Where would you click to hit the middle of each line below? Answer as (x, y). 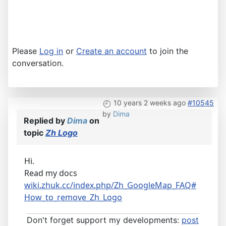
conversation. (38, 63)
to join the (167, 51)
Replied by (45, 121)
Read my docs (51, 173)
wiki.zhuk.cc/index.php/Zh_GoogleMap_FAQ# (110, 185)
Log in (51, 51)
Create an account (111, 51)
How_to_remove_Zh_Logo (73, 197)
